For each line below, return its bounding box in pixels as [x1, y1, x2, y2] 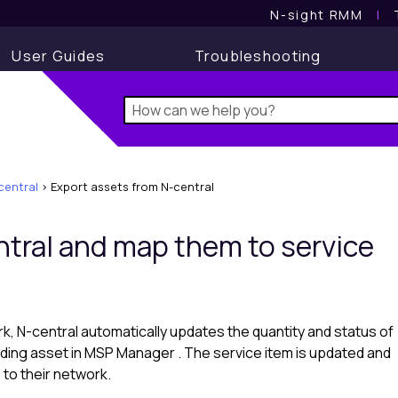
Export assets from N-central [51, 179, 214, 195]
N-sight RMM [270, 5, 363, 23]
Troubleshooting [194, 46, 322, 66]
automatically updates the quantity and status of [78, 322, 394, 342]
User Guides [12, 46, 106, 66]
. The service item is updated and [175, 343, 391, 363]
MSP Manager [84, 343, 175, 363]
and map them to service [53, 227, 374, 267]
